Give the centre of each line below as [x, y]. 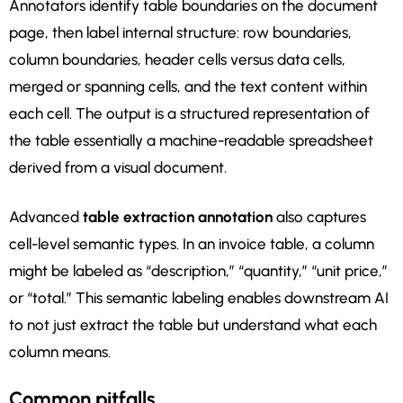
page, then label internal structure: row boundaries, [180, 33]
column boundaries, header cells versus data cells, [177, 60]
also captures [319, 217]
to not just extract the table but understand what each [193, 325]
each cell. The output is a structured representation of [189, 114]
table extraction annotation [178, 217]
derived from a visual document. [118, 168]
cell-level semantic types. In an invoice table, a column [192, 244]
